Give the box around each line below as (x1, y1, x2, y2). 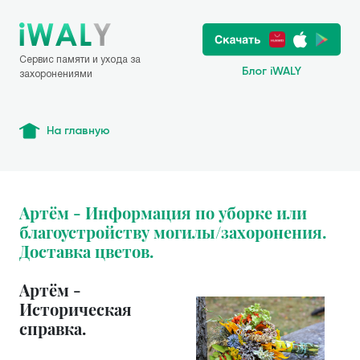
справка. (19, 317, 86, 339)
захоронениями (19, 67, 92, 80)
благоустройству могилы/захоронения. (19, 221, 326, 243)
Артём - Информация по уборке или (19, 202, 307, 223)
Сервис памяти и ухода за (19, 53, 141, 65)
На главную (47, 124, 110, 137)
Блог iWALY (242, 64, 301, 78)
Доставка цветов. (19, 240, 153, 262)
